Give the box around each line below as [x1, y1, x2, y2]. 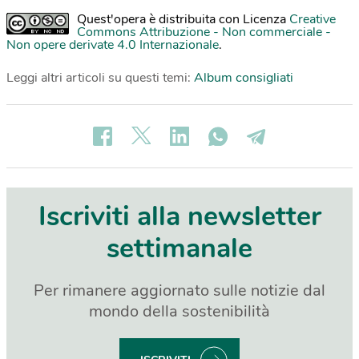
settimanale [107, 230, 252, 267]
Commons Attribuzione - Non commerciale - [77, 23, 331, 41]
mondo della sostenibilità [89, 301, 270, 322]
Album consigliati [194, 69, 293, 87]
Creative [289, 10, 336, 28]
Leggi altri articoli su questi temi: [6, 69, 194, 87]
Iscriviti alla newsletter [38, 198, 321, 235]
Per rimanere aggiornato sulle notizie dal [34, 280, 325, 301]
